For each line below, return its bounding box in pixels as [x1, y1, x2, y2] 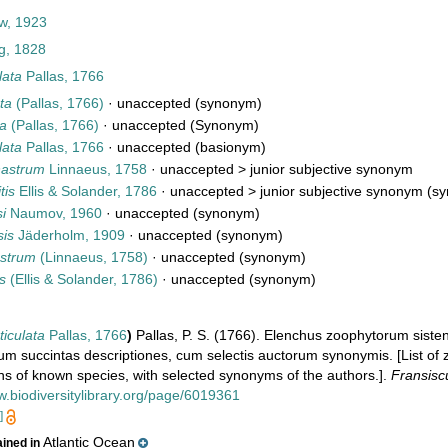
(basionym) [191, 139, 267, 155]
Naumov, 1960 [6, 205, 103, 221]
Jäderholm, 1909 [14, 227, 126, 243]
